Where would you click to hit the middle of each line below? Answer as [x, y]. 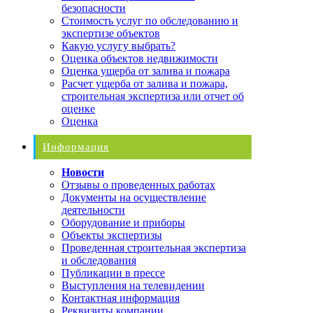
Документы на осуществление [134, 197]
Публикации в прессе [113, 272]
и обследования [99, 260]
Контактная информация [121, 298]
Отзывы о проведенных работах [138, 184]
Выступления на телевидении [133, 285]
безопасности [94, 8]
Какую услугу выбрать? [118, 45]
